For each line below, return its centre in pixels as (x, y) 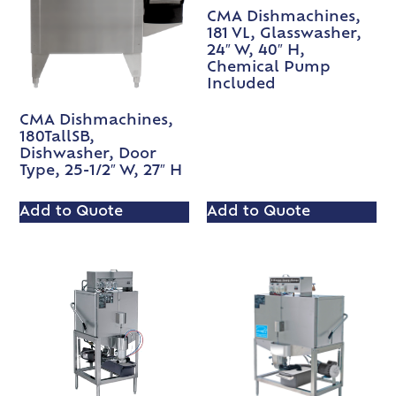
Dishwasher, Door (88, 154)
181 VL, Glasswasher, (284, 34)
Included (241, 84)
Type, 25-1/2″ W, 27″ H (101, 171)
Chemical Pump (269, 68)
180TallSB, (57, 137)
